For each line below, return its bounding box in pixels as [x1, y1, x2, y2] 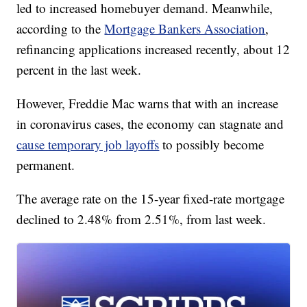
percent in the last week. [16, 61, 142, 79]
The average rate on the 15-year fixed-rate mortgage [16, 190, 285, 208]
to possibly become [159, 136, 265, 153]
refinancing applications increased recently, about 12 [16, 40, 291, 58]
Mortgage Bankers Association [104, 20, 266, 38]
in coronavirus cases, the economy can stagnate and [16, 115, 284, 133]
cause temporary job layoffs [16, 136, 160, 153]
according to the [16, 20, 105, 38]
